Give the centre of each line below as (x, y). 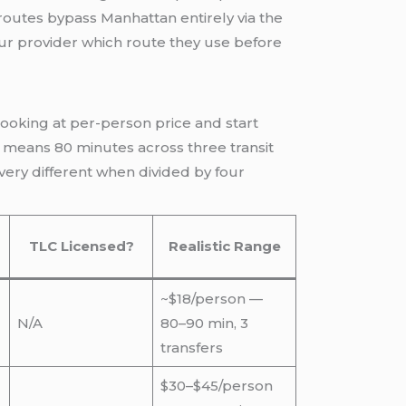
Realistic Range (224, 246)
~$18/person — (211, 299)
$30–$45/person (216, 386)
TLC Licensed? (81, 246)
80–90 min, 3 (204, 324)
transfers (191, 348)
